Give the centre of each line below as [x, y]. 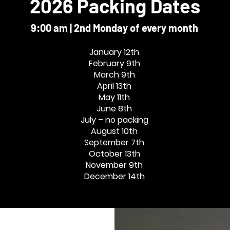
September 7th [114, 142]
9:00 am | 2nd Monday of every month [114, 28]
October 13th [114, 154]
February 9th [114, 63]
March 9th [114, 75]
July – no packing [114, 120]
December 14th [114, 176]
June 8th [114, 109]
